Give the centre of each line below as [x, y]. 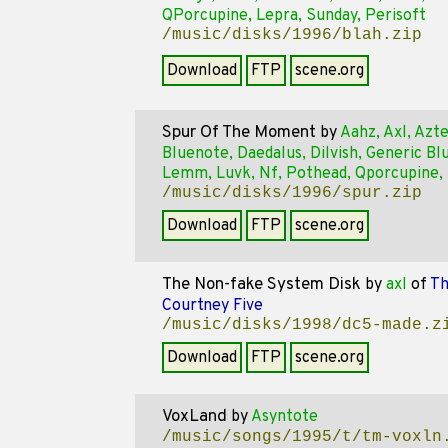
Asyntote [284, 417]
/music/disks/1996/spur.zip [291, 193]
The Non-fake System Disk [261, 285]
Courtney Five [212, 306]
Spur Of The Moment [238, 133]
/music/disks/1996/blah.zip [291, 35]
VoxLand [194, 417]
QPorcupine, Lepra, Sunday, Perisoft [293, 16]
